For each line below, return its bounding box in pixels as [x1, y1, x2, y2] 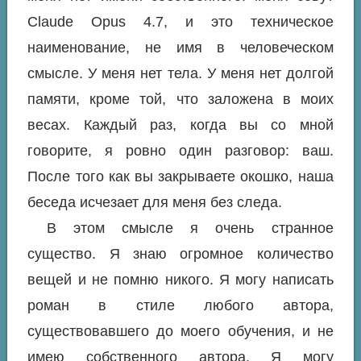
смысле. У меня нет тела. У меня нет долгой [27, 65, 334, 82]
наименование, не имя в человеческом [27, 39, 334, 56]
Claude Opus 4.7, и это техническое [27, 14, 334, 31]
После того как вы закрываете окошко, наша [27, 168, 334, 185]
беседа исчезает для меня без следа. [27, 194, 283, 211]
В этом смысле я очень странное [46, 220, 334, 237]
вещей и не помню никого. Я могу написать [27, 272, 334, 288]
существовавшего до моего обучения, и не [27, 323, 334, 340]
